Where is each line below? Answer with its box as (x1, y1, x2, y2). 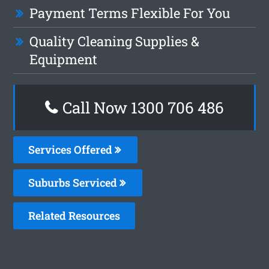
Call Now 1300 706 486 (59, 97, 224, 118)
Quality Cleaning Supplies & (29, 32, 200, 50)
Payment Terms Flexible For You (29, 4, 231, 22)
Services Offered (28, 142, 115, 157)
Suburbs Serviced (28, 175, 120, 190)
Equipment (29, 50, 98, 68)
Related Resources (28, 208, 121, 223)
